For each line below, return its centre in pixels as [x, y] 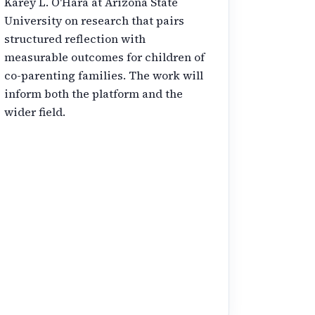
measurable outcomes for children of [105, 57]
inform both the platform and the [94, 93]
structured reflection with [75, 38]
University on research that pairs [95, 20]
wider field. [35, 111]
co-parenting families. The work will [104, 75]
